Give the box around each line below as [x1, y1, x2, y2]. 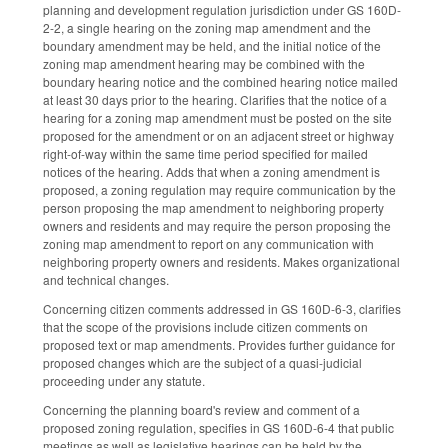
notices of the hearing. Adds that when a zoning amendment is [43, 162, 380, 180]
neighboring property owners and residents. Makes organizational [43, 252, 400, 270]
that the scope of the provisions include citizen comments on [43, 317, 368, 335]
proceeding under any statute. [43, 371, 205, 389]
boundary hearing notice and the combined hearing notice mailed [43, 72, 398, 90]
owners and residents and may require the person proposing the [43, 216, 391, 234]
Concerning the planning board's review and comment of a [43, 400, 360, 418]
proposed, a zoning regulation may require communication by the [43, 180, 396, 198]
